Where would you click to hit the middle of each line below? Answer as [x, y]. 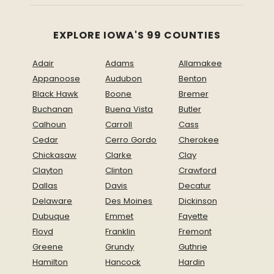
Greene [48, 247]
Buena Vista [129, 109]
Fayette [193, 217]
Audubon [124, 79]
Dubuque [51, 217]
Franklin [120, 232]
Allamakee [200, 64]
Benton [192, 79]
